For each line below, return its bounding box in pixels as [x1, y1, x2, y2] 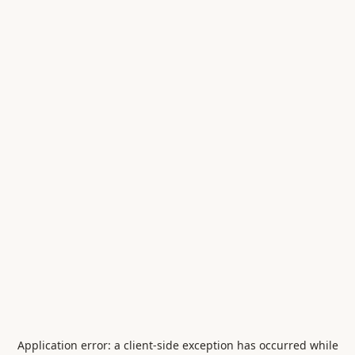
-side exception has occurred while [152, 338, 338, 353]
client [123, 338, 153, 353]
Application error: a [17, 338, 124, 353]
